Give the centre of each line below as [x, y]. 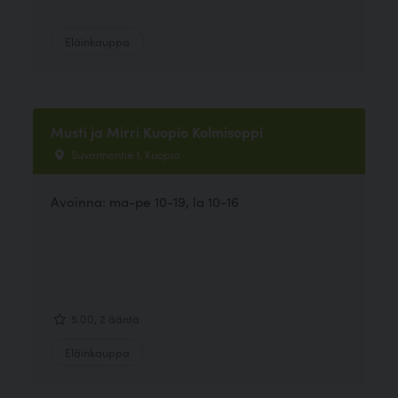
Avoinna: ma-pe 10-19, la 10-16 [145, 202]
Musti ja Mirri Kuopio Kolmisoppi [157, 131]
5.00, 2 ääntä [104, 318]
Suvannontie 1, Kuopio [124, 153]
